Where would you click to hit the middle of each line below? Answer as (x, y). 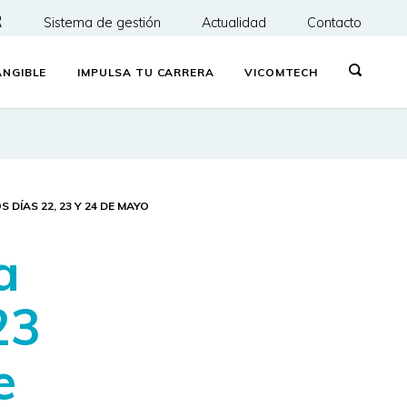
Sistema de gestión (102, 23)
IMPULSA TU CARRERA (146, 72)
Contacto (334, 23)
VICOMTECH (281, 72)
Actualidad (234, 23)
